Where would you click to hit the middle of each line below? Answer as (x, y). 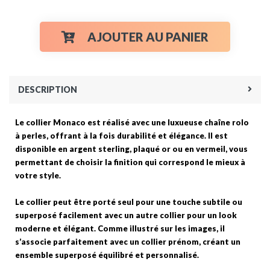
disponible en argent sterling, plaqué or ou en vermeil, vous (131, 149)
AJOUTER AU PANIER (148, 36)
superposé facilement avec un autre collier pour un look (126, 215)
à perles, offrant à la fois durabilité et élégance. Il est (121, 135)
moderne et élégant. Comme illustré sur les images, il (120, 228)
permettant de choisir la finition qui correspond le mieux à (130, 162)
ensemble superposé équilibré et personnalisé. (107, 255)
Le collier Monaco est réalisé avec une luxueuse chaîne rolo (132, 122)
